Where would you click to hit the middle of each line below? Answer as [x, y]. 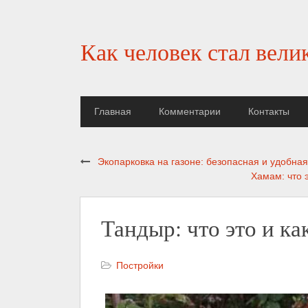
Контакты [269, 111]
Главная [113, 111]
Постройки [140, 265]
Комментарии [190, 111]
